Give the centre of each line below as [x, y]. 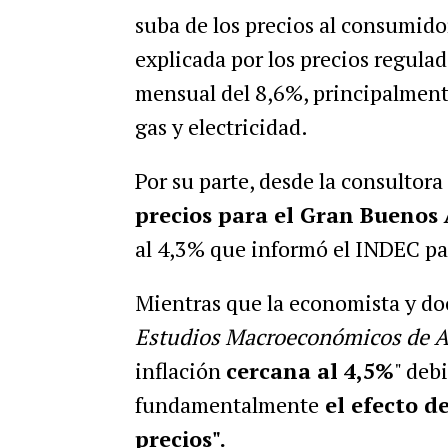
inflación [180, 371]
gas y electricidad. [221, 127]
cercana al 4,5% [309, 371]
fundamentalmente [226, 405]
